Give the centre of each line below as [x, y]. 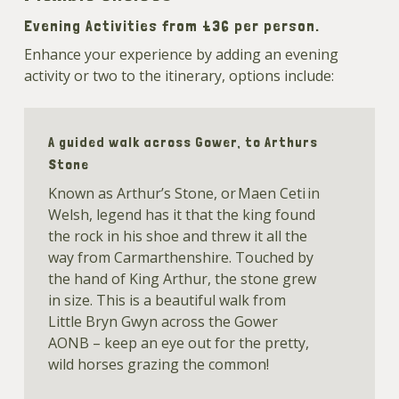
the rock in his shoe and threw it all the [177, 236]
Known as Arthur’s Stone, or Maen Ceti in [183, 194]
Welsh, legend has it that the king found [181, 215]
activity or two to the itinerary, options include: [179, 75]
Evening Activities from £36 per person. [172, 25]
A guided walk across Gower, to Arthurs [183, 142]
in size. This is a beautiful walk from [167, 301]
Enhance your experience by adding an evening [182, 54]
